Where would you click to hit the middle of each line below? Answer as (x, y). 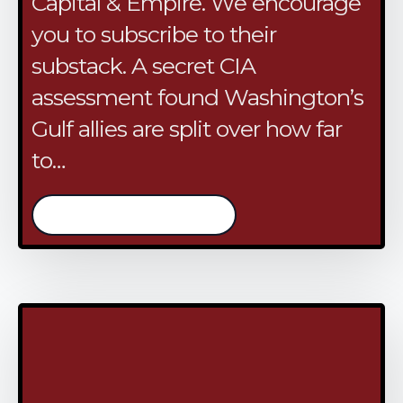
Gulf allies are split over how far (187, 129)
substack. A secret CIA (143, 66)
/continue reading (134, 215)
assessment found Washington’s (197, 98)
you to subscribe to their (154, 35)
